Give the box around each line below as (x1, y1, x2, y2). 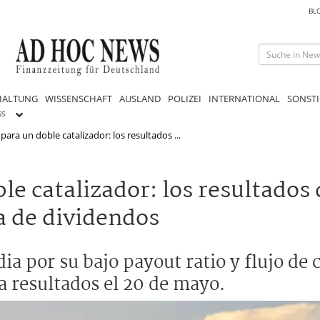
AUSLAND (119, 91, 161, 105)
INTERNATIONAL (209, 91, 280, 105)
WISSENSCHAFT (45, 91, 112, 105)
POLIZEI (168, 91, 201, 105)
